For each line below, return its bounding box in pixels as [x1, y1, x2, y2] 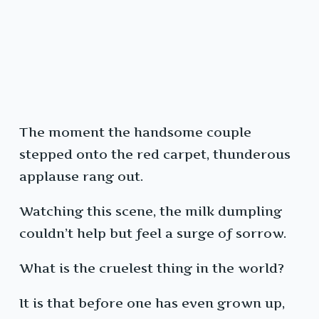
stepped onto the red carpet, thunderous [19, 147, 291, 162]
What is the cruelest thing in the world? [19, 261, 284, 276]
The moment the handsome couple [19, 125, 251, 140]
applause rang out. [19, 169, 143, 184]
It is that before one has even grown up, [19, 296, 285, 311]
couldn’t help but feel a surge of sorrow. [19, 226, 286, 241]
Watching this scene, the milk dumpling [19, 204, 282, 219]
